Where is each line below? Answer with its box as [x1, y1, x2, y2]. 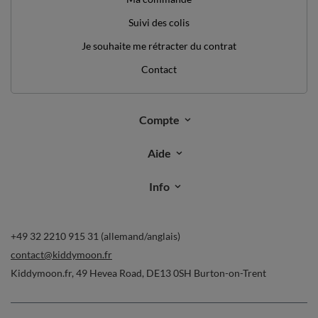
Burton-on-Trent [192, 266, 266, 279]
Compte [138, 112, 180, 126]
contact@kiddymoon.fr [11, 248, 112, 261]
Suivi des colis [128, 16, 190, 28]
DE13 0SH [146, 266, 192, 279]
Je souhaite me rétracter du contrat [82, 39, 236, 52]
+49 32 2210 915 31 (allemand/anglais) [11, 229, 180, 242]
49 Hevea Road [76, 266, 142, 279]
